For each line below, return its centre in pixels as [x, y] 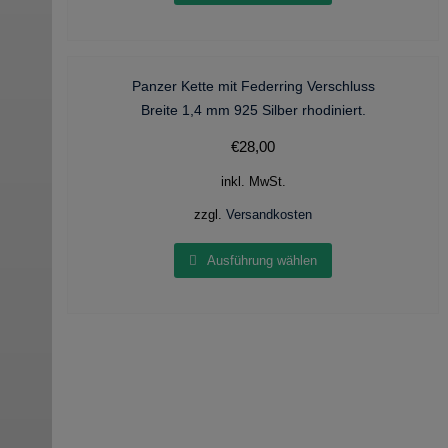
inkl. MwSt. [253, 182]
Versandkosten [269, 215]
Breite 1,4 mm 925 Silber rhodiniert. [253, 110]
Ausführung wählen [262, 260]
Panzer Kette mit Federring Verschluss [253, 86]
